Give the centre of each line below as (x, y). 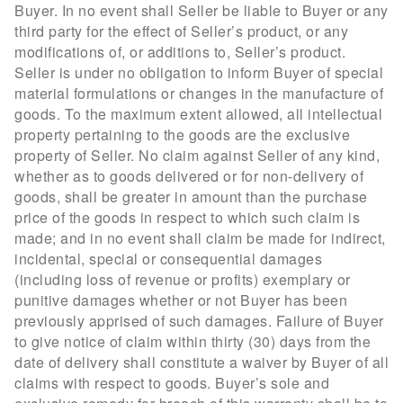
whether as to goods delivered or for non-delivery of (189, 175)
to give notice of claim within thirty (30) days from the (193, 341)
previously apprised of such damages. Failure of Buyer (199, 320)
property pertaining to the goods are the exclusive (182, 134)
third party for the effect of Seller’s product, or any (181, 31)
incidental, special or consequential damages (168, 258)
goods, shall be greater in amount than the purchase (191, 196)
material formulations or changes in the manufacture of (199, 93)
